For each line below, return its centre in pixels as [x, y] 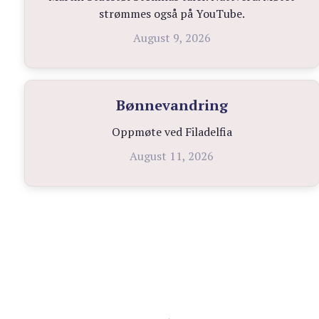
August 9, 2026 [172, 38]
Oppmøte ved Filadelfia [172, 132]
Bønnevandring [172, 105]
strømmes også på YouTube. [172, 14]
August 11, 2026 [172, 156]
